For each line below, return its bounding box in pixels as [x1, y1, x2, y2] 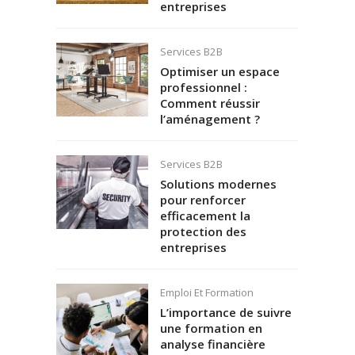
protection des [159, 223, 246, 239]
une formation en [159, 319, 262, 336]
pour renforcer [159, 191, 246, 208]
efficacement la [159, 207, 250, 223]
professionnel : [159, 78, 247, 95]
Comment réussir [159, 94, 260, 111]
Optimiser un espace [159, 63, 280, 79]
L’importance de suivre [159, 303, 292, 320]
